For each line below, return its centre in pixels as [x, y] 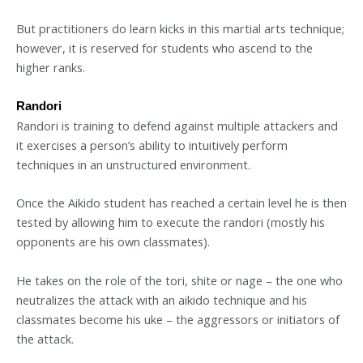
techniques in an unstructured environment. [133, 165]
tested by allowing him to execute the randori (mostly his [171, 222]
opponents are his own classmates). [113, 242]
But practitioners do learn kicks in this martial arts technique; [180, 28]
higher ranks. [51, 67]
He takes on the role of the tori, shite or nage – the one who [179, 280]
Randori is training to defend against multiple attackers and [177, 126]
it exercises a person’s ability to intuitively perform [152, 145]
